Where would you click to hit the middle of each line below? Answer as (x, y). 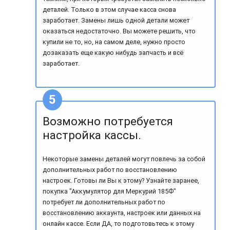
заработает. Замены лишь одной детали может (116, 21)
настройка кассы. (92, 135)
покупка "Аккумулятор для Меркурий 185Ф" (110, 191)
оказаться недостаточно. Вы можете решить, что (119, 31)
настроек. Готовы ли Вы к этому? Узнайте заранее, (121, 180)
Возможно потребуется (108, 121)
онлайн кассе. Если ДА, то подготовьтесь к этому (119, 223)
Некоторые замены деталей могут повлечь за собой (124, 159)
